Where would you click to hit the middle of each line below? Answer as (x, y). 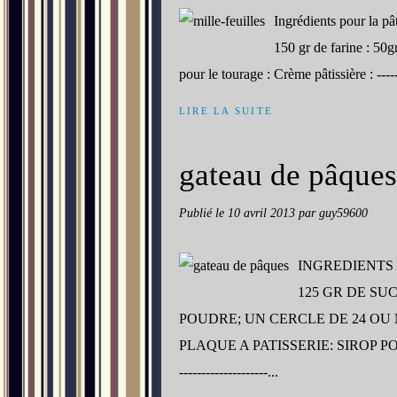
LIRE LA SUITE (226, 111)
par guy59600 (333, 213)
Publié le (203, 213)
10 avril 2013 (263, 213)
